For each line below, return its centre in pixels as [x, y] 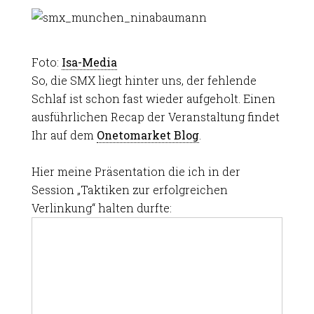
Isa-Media [89, 62]
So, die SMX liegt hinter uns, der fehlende [144, 80]
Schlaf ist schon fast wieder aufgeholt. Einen [153, 98]
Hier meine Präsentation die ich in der [136, 171]
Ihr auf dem [64, 135]
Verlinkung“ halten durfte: [101, 208]
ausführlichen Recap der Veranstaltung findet [155, 117]
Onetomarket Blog [148, 135]
